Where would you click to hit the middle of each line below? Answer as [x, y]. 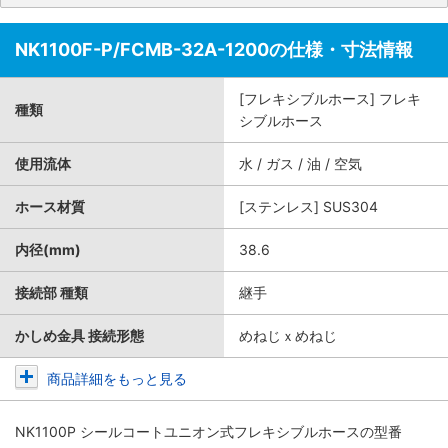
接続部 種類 [51, 292]
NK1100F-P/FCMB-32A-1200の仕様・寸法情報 [214, 49]
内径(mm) [48, 249]
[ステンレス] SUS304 [308, 206]
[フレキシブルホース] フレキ [330, 98]
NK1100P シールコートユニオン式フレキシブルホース [187, 431]
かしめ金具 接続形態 [79, 335]
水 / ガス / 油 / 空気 [300, 163]
